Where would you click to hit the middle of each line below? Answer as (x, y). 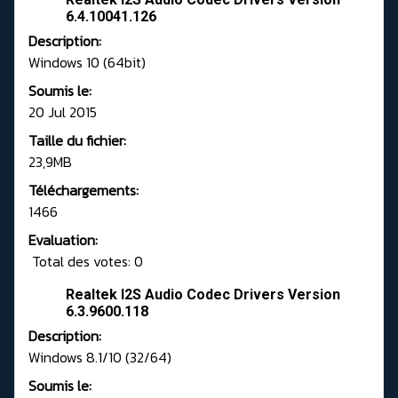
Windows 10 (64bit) (87, 63)
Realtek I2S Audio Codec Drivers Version (203, 295)
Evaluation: (63, 240)
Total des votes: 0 (86, 262)
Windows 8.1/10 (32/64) (100, 358)
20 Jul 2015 (63, 112)
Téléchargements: (84, 191)
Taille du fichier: (77, 141)
